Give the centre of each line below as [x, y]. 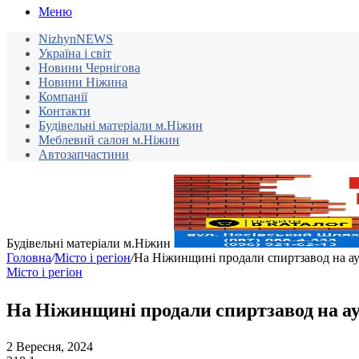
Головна [29, 258]
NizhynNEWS [76, 39]
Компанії [63, 97]
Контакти [65, 111]
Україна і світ [75, 54]
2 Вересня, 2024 [50, 347]
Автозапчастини [84, 155]
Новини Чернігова [89, 68]
